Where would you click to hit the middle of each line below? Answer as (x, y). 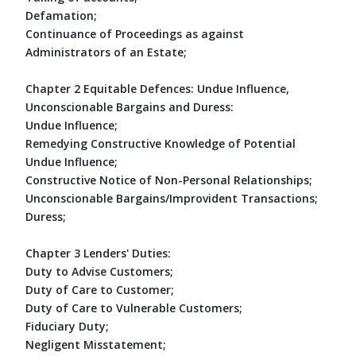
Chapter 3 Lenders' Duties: (98, 253)
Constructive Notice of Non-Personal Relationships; (169, 180)
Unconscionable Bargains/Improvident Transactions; (172, 198)
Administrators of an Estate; (106, 52)
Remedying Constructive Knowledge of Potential (161, 143)
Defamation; (61, 15)
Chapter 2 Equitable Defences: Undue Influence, (157, 88)
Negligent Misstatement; (96, 344)
